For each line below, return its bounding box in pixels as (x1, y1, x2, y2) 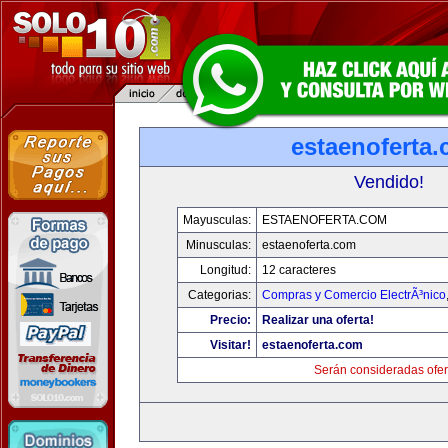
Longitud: (199, 263, 251, 277)
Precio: (209, 313, 251, 327)
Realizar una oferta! (261, 313, 374, 327)
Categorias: (187, 288, 251, 302)
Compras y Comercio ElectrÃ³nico (261, 288, 446, 302)
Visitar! (209, 338, 251, 352)
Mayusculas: (182, 213, 251, 227)
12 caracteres (261, 263, 336, 277)
